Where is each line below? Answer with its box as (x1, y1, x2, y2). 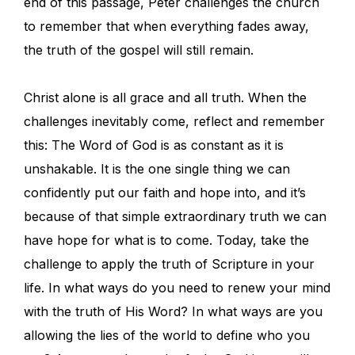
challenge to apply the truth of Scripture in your (24, 256, 315, 273)
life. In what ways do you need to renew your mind (24, 280, 330, 296)
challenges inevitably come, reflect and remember (24, 113, 325, 130)
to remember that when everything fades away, (24, 18, 309, 35)
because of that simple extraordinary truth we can (24, 208, 326, 225)
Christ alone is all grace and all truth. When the (24, 90, 307, 106)
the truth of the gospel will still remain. (24, 42, 254, 59)
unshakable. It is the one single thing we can (24, 161, 290, 177)
